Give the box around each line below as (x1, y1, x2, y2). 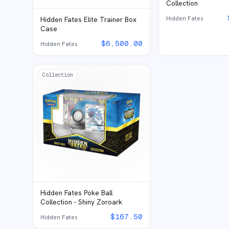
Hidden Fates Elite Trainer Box (40, 15, 136, 25)
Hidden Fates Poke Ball (40, 188, 112, 197)
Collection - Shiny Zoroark (40, 197, 122, 207)
